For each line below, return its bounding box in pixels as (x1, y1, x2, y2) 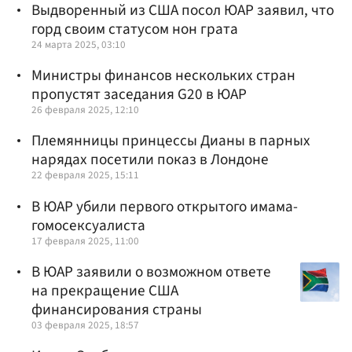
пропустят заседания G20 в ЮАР (31, 83, 247, 106)
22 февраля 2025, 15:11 (31, 167, 139, 183)
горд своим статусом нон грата (31, 17, 238, 40)
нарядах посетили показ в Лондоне (31, 148, 269, 171)
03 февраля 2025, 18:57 (31, 317, 139, 332)
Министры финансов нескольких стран (31, 64, 295, 87)
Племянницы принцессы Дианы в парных (31, 130, 310, 152)
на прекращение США (31, 279, 178, 302)
